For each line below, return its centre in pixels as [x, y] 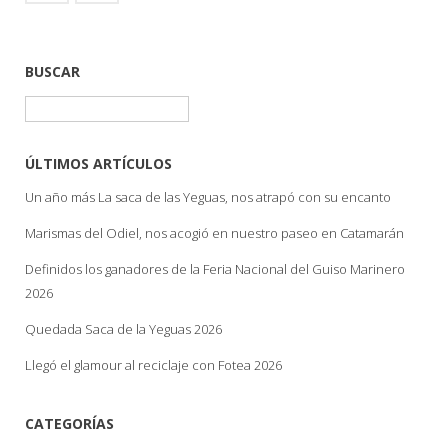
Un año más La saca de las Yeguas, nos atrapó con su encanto [208, 196]
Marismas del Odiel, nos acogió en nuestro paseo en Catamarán [214, 232]
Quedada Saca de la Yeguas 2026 [123, 328]
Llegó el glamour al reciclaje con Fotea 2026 [153, 364]
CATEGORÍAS [69, 423]
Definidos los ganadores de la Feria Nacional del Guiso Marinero [215, 268]
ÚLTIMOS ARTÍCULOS [98, 163]
